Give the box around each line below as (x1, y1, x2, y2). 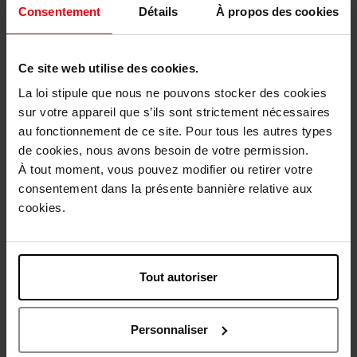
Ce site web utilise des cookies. (18, 61, 198, 75)
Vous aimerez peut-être (93, 128, 264, 150)
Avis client (16, 77, 95, 96)
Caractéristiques (16, 25, 145, 45)
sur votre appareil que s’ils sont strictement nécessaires (18, 105, 331, 119)
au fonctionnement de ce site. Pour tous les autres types (18, 124, 332, 138)
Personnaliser (131, 322, 209, 336)
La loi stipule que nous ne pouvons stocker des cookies (18, 86, 327, 100)
